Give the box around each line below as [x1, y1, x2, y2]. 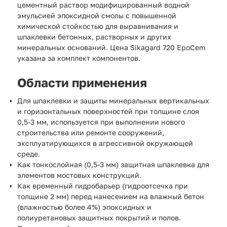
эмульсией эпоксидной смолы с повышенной [17, 11, 176, 20]
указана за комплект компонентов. [17, 54, 140, 62]
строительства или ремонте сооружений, [17, 128, 164, 137]
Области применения [17, 75, 147, 90]
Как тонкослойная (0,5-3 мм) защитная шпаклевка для [17, 160, 209, 169]
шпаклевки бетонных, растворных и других [17, 32, 171, 41]
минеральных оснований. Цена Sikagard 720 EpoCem [17, 43, 205, 52]
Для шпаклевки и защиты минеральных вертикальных [17, 96, 209, 105]
